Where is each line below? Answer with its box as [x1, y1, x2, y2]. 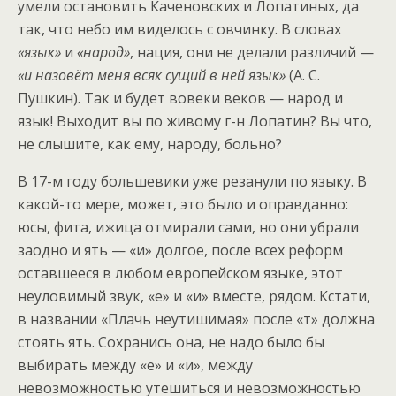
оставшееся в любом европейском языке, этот [18, 263, 343, 284]
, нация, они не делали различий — [130, 42, 374, 63]
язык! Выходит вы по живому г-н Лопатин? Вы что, [18, 111, 372, 132]
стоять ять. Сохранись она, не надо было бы [18, 332, 324, 353]
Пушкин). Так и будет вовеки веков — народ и [18, 88, 343, 109]
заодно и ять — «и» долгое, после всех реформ [18, 240, 343, 261]
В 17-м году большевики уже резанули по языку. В [18, 171, 367, 192]
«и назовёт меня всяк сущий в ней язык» [18, 65, 286, 86]
